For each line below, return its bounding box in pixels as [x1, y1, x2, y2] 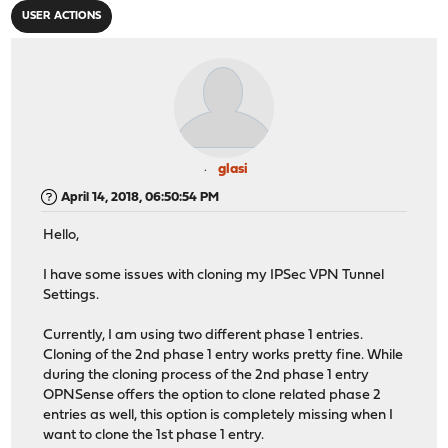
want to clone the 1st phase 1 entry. [43, 428, 265, 444]
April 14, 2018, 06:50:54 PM [61, 190, 220, 204]
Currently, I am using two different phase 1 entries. [43, 328, 364, 344]
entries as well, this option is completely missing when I [43, 408, 394, 424]
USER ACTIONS [22, 10, 102, 22]
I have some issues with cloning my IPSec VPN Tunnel [43, 268, 385, 284]
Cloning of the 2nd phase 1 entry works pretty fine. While [43, 348, 404, 364]
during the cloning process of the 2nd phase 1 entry [43, 368, 370, 384]
